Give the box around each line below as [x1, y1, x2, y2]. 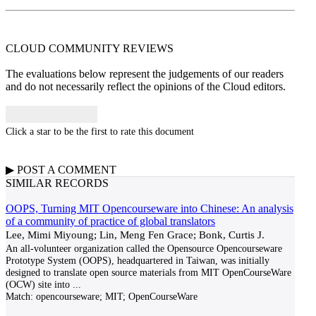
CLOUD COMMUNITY [6, 42, 123, 54]
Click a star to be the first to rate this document [6, 126, 194, 137]
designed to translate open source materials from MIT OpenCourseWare [6, 267, 291, 278]
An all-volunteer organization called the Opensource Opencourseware [6, 243, 282, 254]
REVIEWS [123, 42, 174, 54]
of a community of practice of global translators [6, 215, 215, 227]
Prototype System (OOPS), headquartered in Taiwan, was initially [6, 255, 269, 266]
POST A [14, 164, 58, 176]
